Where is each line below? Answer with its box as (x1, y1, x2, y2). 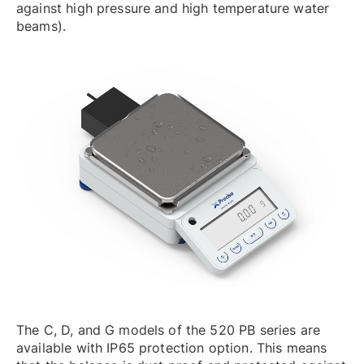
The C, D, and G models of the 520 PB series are (16, 322, 321, 339)
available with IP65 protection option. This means (16, 340, 327, 357)
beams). (16, 17, 67, 34)
